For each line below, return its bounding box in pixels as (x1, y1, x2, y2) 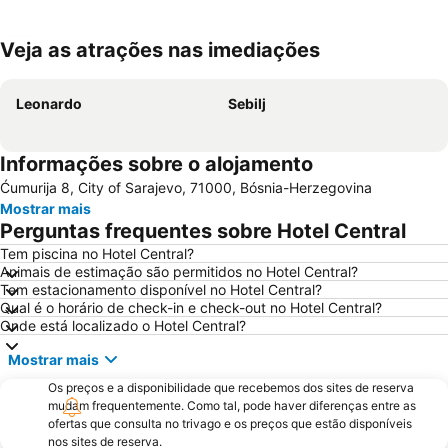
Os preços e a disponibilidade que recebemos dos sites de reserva (48, 380, 414, 396)
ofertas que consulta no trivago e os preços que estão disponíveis (48, 416, 412, 432)
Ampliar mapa (32, 55, 122, 73)
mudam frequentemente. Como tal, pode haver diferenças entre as (48, 398, 416, 414)
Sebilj (228, 95, 266, 113)
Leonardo (16, 95, 82, 113)
